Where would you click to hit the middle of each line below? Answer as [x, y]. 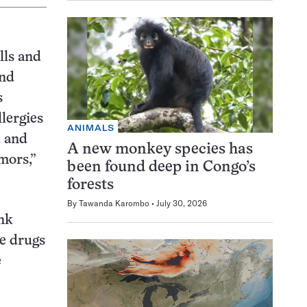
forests [90, 185]
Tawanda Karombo [114, 203]
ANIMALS [91, 127]
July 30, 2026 [182, 203]
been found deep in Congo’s [161, 167]
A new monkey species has [160, 149]
